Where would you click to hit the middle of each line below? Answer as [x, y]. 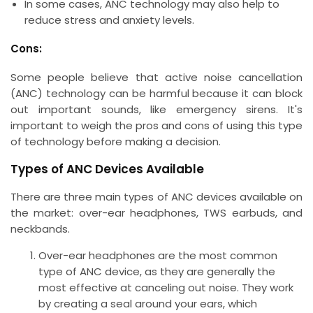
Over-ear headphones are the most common [158, 255]
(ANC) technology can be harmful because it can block [156, 93]
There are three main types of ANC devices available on [156, 196]
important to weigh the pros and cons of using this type [156, 125]
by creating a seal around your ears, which [148, 303]
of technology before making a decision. [116, 141]
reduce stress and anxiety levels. [109, 20]
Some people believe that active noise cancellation [156, 77]
